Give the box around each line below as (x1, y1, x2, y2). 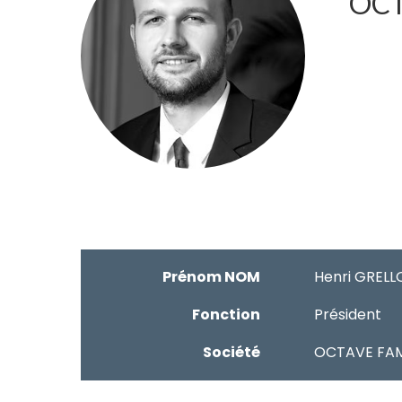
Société (203, 341, 260, 363)
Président (314, 303, 381, 325)
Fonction (192, 303, 260, 325)
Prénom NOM (162, 266, 260, 287)
